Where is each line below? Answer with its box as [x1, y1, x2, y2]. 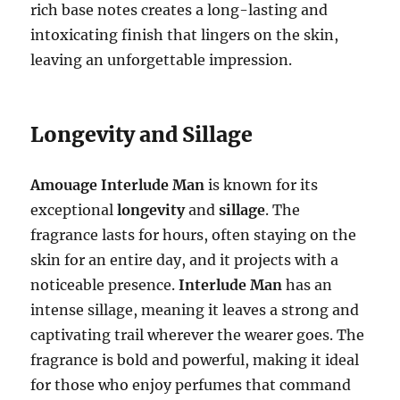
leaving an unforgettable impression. [30, 51, 293, 70]
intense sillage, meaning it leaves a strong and [30, 301, 360, 320]
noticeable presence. [30, 276, 179, 295]
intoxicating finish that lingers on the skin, [30, 26, 339, 45]
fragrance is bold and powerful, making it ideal [30, 351, 360, 370]
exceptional [30, 201, 118, 220]
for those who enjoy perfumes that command [30, 376, 352, 395]
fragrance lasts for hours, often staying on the [30, 226, 357, 245]
